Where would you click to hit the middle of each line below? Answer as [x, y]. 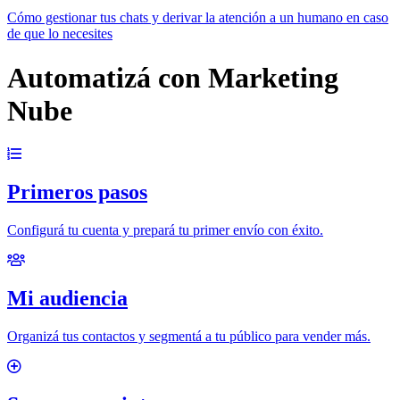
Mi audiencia [67, 298]
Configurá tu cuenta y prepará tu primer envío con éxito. [165, 230]
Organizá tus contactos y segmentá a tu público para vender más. [189, 336]
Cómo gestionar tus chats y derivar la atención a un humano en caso [198, 18]
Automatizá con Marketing [173, 77]
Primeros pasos [77, 192]
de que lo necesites [60, 34]
